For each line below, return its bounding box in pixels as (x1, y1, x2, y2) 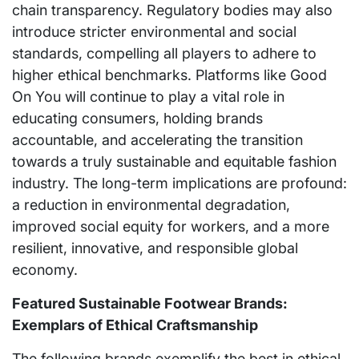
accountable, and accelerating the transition (12, 131, 303, 148)
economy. (12, 260, 78, 278)
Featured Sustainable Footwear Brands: (12, 294, 288, 312)
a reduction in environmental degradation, (12, 196, 290, 213)
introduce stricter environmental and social (12, 22, 296, 40)
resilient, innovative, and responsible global (12, 239, 298, 256)
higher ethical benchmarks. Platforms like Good (12, 66, 327, 83)
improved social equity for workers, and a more (12, 217, 329, 235)
